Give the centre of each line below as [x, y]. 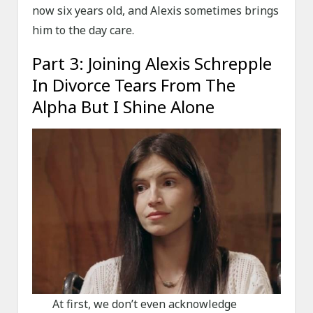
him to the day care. [83, 30]
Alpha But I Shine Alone [124, 107]
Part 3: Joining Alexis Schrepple [152, 64]
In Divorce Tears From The [134, 85]
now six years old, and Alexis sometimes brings [156, 11]
